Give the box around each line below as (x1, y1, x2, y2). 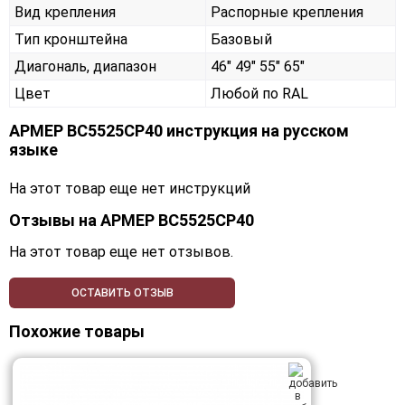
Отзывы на (9, 211, 100, 231)
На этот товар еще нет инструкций (9, 180, 250, 198)
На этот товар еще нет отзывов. (9, 243, 233, 261)
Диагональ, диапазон (14, 58, 156, 76)
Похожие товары (9, 322, 145, 342)
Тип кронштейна (14, 31, 127, 49)
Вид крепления (14, 4, 116, 22)
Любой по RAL (211, 85, 308, 103)
